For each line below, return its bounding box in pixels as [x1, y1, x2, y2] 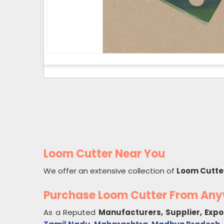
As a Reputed [43, 207, 99, 217]
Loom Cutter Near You [43, 146, 165, 161]
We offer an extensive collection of [43, 165, 176, 176]
